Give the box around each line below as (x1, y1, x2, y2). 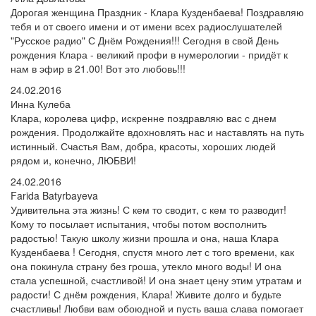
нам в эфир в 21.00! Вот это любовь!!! (11, 61, 186, 75)
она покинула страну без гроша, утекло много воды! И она (11, 259, 281, 273)
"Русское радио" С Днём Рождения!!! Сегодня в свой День (11, 33, 279, 47)
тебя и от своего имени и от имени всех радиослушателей (11, 19, 282, 33)
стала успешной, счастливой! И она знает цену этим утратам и (11, 273, 302, 287)
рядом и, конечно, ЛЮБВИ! (11, 153, 136, 167)
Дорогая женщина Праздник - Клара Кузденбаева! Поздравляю (11, 5, 304, 19)
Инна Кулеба (11, 97, 71, 111)
